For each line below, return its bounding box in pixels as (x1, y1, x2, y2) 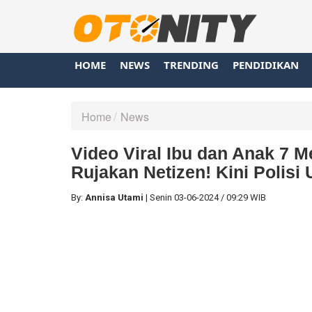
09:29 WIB (226, 192, 266, 203)
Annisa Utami (85, 192, 143, 203)
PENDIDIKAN (233, 57, 299, 72)
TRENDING (164, 57, 219, 72)
